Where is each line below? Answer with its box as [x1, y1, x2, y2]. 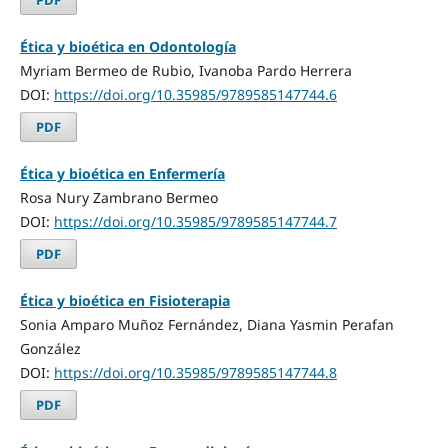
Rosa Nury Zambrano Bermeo [19, 187, 218, 207]
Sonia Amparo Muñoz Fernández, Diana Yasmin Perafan [19, 314, 394, 334]
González [19, 338, 81, 358]
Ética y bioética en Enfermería [19, 163, 225, 183]
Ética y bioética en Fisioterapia [19, 290, 230, 310]
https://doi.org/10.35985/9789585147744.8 [53, 362, 337, 382]
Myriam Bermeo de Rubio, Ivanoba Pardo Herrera [19, 60, 352, 80]
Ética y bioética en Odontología [19, 36, 236, 56]
